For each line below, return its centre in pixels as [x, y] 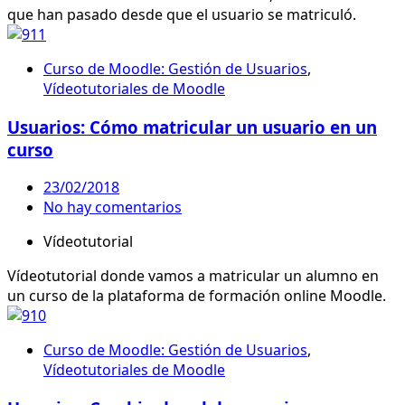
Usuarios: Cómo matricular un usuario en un [192, 127]
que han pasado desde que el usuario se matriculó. [182, 14]
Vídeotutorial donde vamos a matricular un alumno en [193, 276]
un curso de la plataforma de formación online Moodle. [197, 296]
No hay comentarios [113, 207]
